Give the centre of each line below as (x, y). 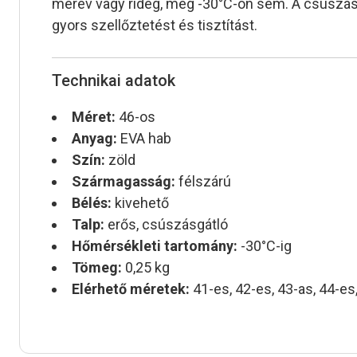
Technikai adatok (114, 81)
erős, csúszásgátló (166, 225)
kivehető (140, 203)
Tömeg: (97, 268)
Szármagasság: (124, 182)
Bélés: (92, 203)
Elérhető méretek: (131, 289)
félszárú (203, 182)
